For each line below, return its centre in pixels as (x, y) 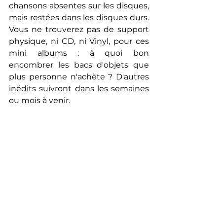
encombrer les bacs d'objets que (79, 65)
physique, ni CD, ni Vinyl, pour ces (79, 41)
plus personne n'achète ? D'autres (79, 77)
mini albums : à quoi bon (79, 53)
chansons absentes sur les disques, (79, 6)
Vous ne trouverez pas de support (79, 29)
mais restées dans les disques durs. (79, 18)
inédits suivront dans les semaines (79, 89)
